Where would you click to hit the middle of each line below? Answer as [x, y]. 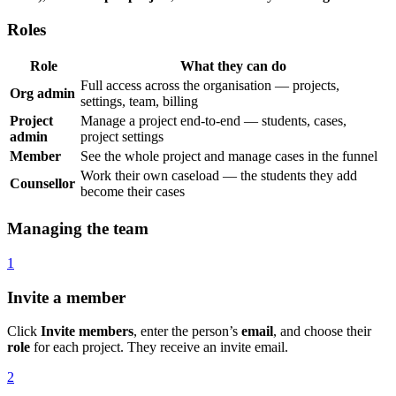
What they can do [233, 66]
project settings [122, 137]
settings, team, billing [139, 102]
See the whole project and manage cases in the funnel [229, 156]
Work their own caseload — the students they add [219, 176]
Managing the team [78, 229]
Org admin [42, 94]
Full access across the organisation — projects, [210, 86]
